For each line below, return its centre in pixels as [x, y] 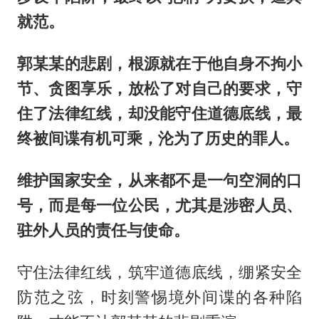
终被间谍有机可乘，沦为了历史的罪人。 [158, 138]
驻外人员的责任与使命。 [103, 230]
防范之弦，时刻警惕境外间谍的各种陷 [159, 297]
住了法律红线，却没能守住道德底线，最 [159, 114]
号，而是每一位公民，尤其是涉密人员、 [159, 205]
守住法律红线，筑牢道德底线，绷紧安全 [159, 272]
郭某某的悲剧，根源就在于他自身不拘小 [159, 64]
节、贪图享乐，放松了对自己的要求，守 [159, 89]
